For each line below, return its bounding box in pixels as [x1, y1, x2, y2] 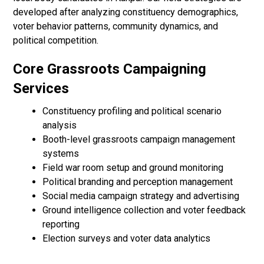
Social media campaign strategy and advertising [42, 190, 240, 202]
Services [13, 80, 70, 97]
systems [42, 148, 80, 160]
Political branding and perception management [42, 176, 233, 188]
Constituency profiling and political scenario [42, 105, 222, 117]
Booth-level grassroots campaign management [42, 134, 236, 146]
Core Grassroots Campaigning [13, 61, 207, 78]
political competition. [13, 35, 99, 47]
